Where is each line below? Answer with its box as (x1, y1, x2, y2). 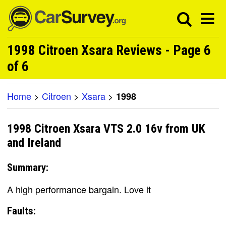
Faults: (7, 204, 36, 217)
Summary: (7, 161, 48, 174)
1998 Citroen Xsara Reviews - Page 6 (7, 42, 211, 59)
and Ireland (7, 136, 61, 150)
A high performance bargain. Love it (7, 182, 151, 196)
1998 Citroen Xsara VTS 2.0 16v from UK (7, 122, 205, 136)
